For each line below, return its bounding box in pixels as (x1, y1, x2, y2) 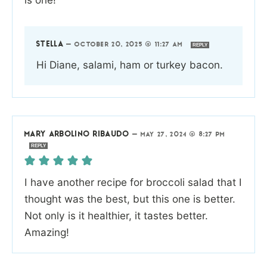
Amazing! (24, 225, 69, 238)
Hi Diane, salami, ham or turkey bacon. (36, 58, 223, 71)
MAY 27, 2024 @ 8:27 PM (140, 131, 226, 138)
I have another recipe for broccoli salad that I (24, 175, 242, 188)
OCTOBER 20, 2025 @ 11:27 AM (74, 41, 186, 48)
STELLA (36, 40, 64, 48)
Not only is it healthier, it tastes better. (24, 209, 208, 222)
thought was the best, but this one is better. (24, 192, 235, 205)
